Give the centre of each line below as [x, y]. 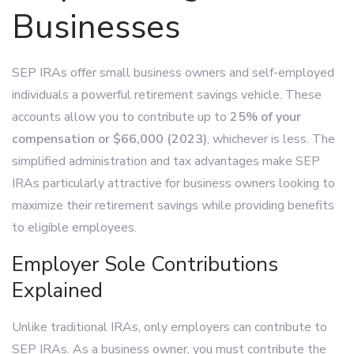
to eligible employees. [74, 228]
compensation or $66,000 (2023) [109, 139]
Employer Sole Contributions [145, 265]
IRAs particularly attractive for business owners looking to [173, 184]
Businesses [96, 28]
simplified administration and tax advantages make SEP [166, 162]
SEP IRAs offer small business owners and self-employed [173, 73]
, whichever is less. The [271, 139]
